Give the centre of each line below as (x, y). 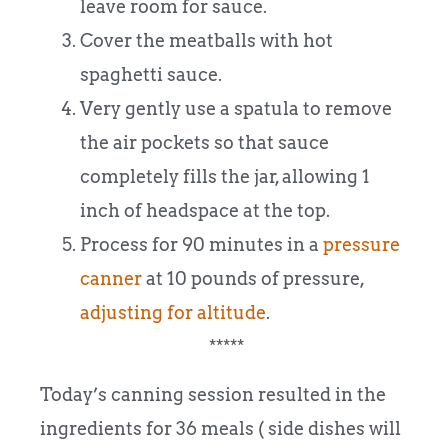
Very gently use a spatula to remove (236, 108)
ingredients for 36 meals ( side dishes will (220, 428)
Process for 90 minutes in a (201, 244)
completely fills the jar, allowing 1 (225, 176)
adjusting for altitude (173, 312)
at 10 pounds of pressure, (253, 278)
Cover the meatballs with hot (206, 40)
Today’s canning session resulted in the (213, 394)
